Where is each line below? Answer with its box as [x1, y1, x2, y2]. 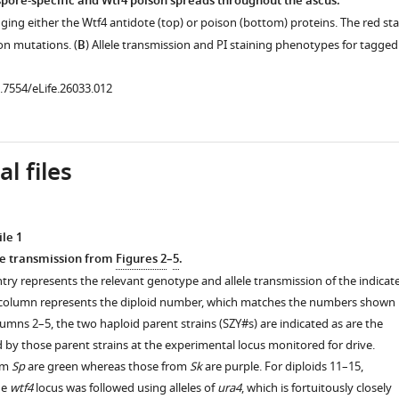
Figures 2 [115, 250, 167, 269]
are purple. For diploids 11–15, [201, 358, 363, 375]
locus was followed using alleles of [32, 379, 217, 396]
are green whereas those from [24, 358, 190, 375]
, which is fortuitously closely [240, 379, 392, 396]
